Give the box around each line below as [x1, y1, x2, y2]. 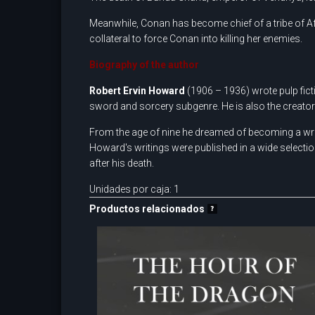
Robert [89, 84, 123, 96]
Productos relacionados [89, 202, 205, 214]
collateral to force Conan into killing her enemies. [89, 32, 302, 44]
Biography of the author [89, 58, 199, 70]
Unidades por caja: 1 [89, 183, 179, 195]
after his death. [89, 157, 154, 169]
